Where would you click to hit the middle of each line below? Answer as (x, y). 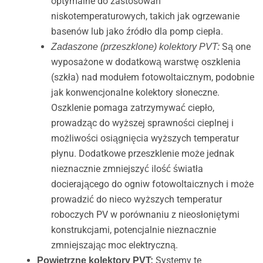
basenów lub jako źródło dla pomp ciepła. (137, 32)
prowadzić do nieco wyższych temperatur (136, 200)
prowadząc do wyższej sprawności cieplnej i (142, 123)
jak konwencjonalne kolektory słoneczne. (135, 93)
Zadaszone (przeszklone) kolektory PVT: (135, 47)
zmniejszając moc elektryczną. (114, 245)
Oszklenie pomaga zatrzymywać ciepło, (132, 108)
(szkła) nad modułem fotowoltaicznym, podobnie (152, 77)
